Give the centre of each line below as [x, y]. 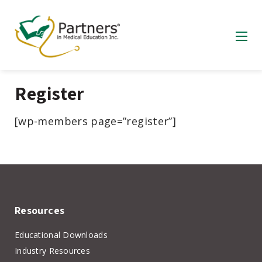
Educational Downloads [61, 235]
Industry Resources [53, 250]
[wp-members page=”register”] [96, 121]
